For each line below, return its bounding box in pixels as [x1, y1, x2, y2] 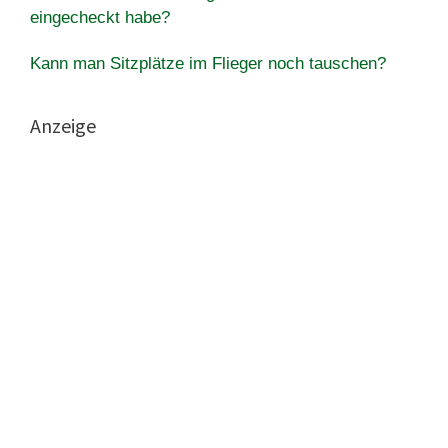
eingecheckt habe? [30, 7, 170, 27]
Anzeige [30, 112, 96, 138]
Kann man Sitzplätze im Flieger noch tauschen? [30, 53, 386, 73]
